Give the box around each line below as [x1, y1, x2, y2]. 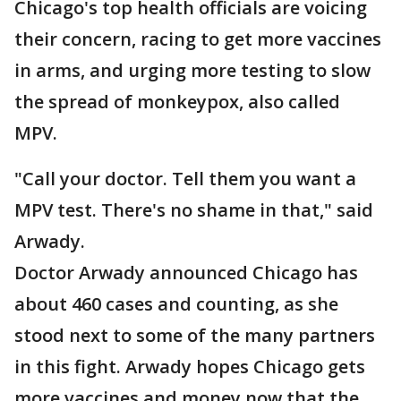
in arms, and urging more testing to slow [14, 58, 371, 82]
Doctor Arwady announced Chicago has [14, 260, 358, 285]
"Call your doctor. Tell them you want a [14, 166, 356, 191]
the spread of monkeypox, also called [14, 90, 340, 114]
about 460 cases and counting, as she [14, 292, 338, 316]
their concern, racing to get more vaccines [14, 27, 381, 51]
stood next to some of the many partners [14, 323, 375, 347]
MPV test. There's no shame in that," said [14, 198, 373, 222]
